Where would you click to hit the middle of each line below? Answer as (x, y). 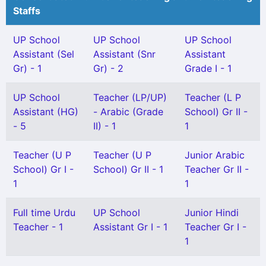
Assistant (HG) (46, 112)
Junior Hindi (212, 213)
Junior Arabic (215, 155)
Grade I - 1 (208, 68)
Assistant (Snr (124, 54)
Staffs (27, 11)
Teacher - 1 (38, 227)
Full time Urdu (44, 213)
